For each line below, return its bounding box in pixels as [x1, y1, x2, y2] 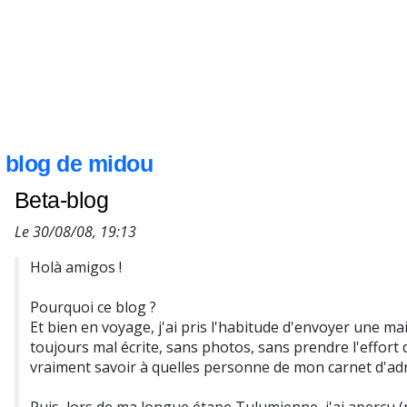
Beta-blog [15, 187, 109, 213]
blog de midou [5, 151, 154, 176]
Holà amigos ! [30, 257, 122, 277]
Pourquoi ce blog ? [30, 297, 156, 317]
